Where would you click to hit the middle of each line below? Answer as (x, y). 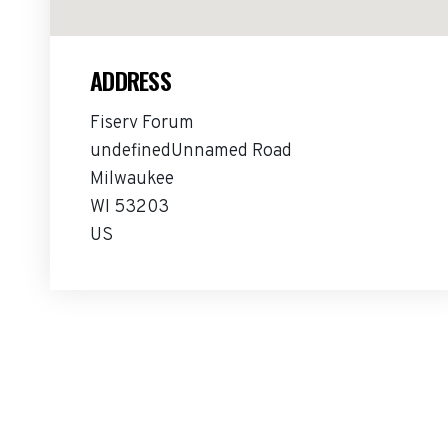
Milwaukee (132, 179)
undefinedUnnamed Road (191, 151)
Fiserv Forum (142, 123)
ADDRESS (130, 80)
